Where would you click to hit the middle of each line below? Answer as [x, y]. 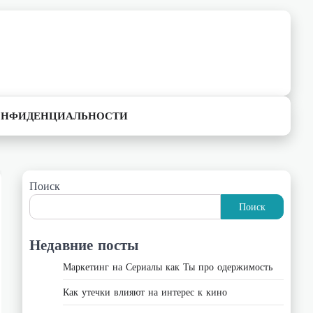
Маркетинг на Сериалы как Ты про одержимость [168, 267]
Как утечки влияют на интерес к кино [145, 292]
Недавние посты [84, 245]
